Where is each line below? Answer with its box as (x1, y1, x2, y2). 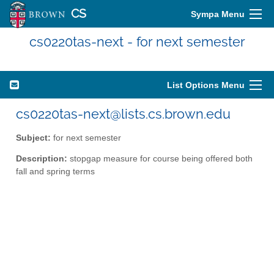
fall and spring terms (16, 167, 95, 177)
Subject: (16, 133, 51, 143)
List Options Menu (167, 80, 245, 90)
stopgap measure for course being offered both (67, 154, 253, 164)
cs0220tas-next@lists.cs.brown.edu (16, 106, 231, 122)
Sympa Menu (191, 9, 245, 19)
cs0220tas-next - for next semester (29, 34, 245, 50)
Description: (16, 154, 67, 164)
